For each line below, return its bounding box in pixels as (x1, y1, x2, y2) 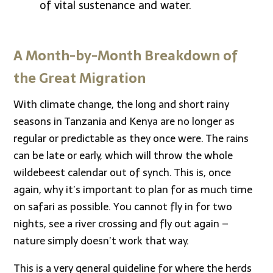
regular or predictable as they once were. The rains (13, 130, 249, 147)
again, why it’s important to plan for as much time (13, 181, 253, 198)
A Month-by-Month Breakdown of (13, 44, 238, 66)
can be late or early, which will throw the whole (13, 147, 233, 164)
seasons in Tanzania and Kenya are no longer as (13, 113, 235, 130)
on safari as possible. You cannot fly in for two (13, 198, 233, 215)
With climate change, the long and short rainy (13, 96, 230, 113)
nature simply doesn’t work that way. (13, 232, 190, 249)
